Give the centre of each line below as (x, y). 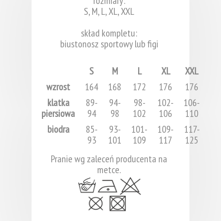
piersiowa (58, 114)
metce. (109, 170)
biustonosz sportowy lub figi (109, 44)
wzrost (58, 87)
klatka (58, 103)
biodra (58, 129)
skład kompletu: (109, 33)
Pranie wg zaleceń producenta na (109, 159)
